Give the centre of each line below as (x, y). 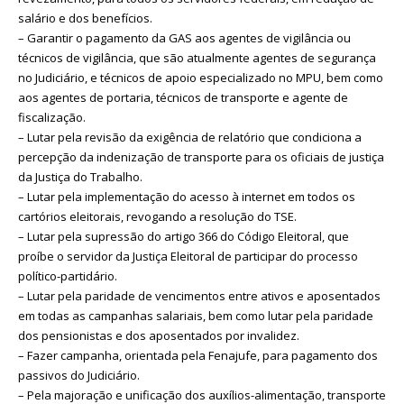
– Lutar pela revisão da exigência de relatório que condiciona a (190, 137)
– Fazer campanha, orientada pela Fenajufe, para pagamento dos (198, 355)
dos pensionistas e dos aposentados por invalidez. (159, 335)
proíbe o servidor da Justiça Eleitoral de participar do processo (188, 256)
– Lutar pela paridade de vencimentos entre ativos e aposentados (199, 295)
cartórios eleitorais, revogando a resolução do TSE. (157, 216)
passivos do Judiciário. (79, 375)
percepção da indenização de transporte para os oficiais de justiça (201, 156)
